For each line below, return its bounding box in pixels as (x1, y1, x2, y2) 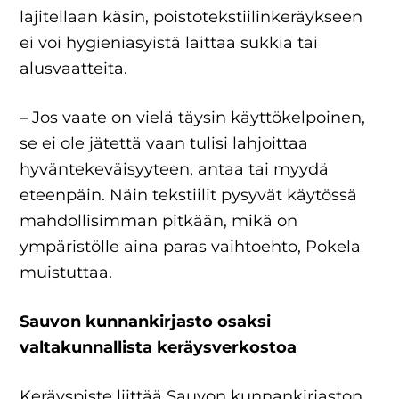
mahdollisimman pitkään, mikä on (20, 211, 298, 231)
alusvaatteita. (20, 59, 133, 78)
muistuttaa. (20, 263, 118, 282)
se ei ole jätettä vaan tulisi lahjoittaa (20, 134, 309, 153)
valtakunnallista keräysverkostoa (20, 338, 297, 357)
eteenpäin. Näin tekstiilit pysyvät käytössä (20, 185, 358, 205)
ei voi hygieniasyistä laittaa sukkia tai (20, 33, 319, 53)
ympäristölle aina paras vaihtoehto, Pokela (20, 237, 362, 256)
